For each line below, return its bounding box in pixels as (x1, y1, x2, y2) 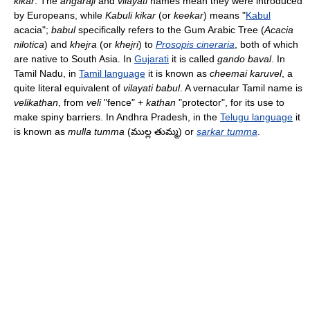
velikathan (14, 97, 58, 109)
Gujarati (134, 53, 169, 65)
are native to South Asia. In (14, 53, 134, 65)
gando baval (217, 53, 271, 65)
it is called (169, 53, 217, 65)
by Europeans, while (14, 10, 105, 21)
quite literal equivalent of (14, 82, 123, 94)
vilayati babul (123, 82, 180, 94)
